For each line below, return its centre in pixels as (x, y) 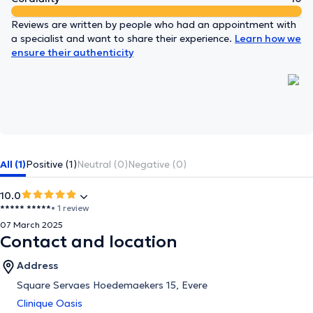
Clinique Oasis (50, 303)
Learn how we (268, 38)
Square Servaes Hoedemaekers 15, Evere (112, 285)
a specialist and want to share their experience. (123, 38)
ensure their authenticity (72, 52)
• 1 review (70, 208)
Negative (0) (157, 164)
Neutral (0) (102, 164)
